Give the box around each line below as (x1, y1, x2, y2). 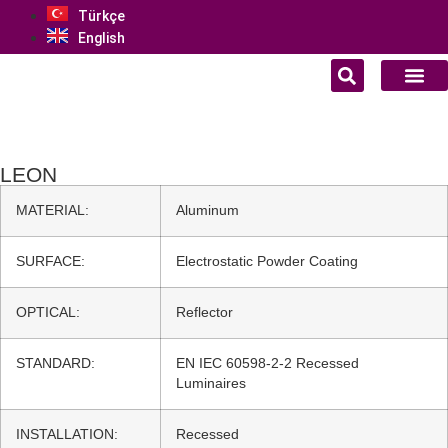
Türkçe (78, 8, 125, 24)
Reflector (176, 305, 233, 320)
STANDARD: (16, 356, 95, 371)
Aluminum (176, 203, 239, 218)
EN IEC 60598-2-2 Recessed (176, 356, 359, 371)
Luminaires (176, 376, 246, 391)
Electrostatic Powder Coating (176, 254, 358, 269)
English (78, 30, 125, 46)
